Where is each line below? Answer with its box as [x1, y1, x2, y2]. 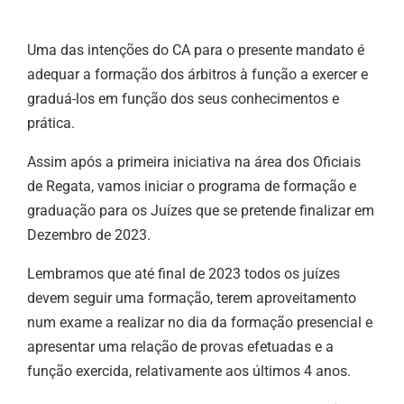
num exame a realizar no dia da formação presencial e [27, 313, 373, 331]
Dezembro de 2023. [27, 225, 151, 243]
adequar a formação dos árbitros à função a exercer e [27, 65, 369, 83]
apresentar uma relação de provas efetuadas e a [27, 337, 335, 355]
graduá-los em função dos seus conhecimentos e [27, 89, 340, 107]
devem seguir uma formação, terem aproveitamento [27, 289, 357, 307]
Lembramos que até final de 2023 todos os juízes [27, 264, 341, 282]
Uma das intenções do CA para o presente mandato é [27, 41, 365, 59]
